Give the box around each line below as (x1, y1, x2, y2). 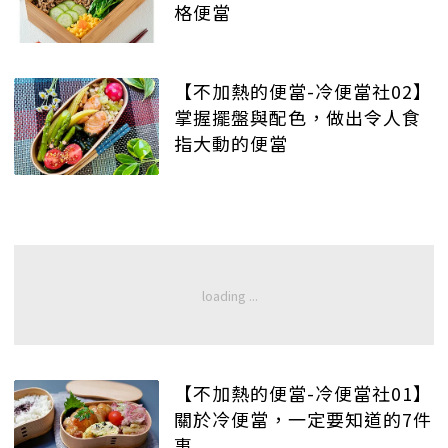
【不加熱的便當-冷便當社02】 (174, 78, 432, 105)
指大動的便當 (174, 130, 288, 157)
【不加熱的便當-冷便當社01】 (174, 379, 432, 406)
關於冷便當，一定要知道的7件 (174, 405, 432, 432)
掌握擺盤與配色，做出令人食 (174, 104, 421, 131)
